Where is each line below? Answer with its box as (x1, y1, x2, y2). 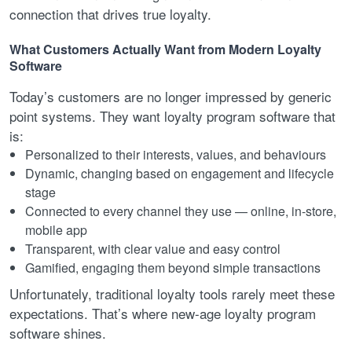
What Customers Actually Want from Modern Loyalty (9, 39, 321, 58)
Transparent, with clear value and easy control (25, 239, 280, 258)
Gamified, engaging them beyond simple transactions (25, 258, 321, 277)
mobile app (25, 220, 87, 239)
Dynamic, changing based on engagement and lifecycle (25, 163, 334, 182)
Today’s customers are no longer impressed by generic (9, 86, 332, 106)
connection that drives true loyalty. (9, 3, 211, 24)
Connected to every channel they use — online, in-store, (25, 201, 336, 220)
